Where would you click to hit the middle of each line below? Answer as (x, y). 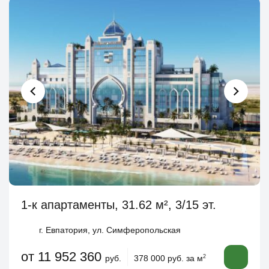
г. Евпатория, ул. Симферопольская (110, 230)
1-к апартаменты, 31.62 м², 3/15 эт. (119, 204)
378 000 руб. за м (168, 258)
